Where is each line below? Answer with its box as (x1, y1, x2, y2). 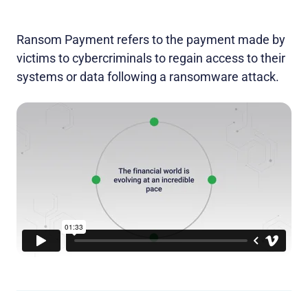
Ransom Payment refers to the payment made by (16, 32, 285, 47)
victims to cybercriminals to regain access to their (16, 51, 285, 66)
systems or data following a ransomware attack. (16, 69, 279, 85)
